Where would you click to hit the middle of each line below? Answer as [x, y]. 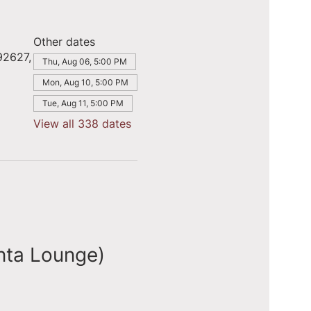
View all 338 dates [82, 124]
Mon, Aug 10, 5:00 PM [85, 82]
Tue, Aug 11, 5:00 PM [83, 103]
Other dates [64, 42]
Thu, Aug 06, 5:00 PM [84, 61]
